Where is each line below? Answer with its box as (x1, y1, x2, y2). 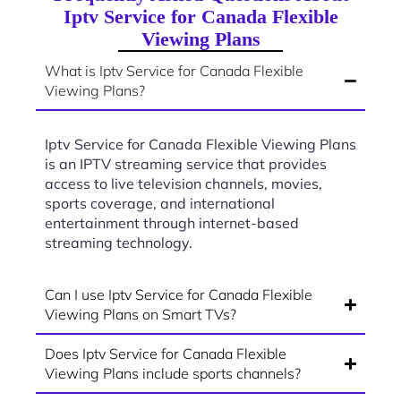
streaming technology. (45, 234, 192, 252)
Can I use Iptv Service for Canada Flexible (45, 286, 312, 304)
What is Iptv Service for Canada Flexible (45, 62, 303, 81)
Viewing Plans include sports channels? (45, 364, 301, 383)
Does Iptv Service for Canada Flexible (45, 345, 286, 363)
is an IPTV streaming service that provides (45, 155, 327, 174)
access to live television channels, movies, (45, 175, 322, 193)
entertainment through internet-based (45, 214, 299, 233)
